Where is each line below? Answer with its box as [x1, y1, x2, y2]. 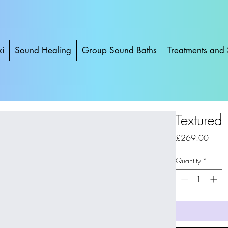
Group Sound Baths [81, 45, 157, 56]
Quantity [175, 155, 201, 165]
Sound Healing [14, 45, 71, 56]
